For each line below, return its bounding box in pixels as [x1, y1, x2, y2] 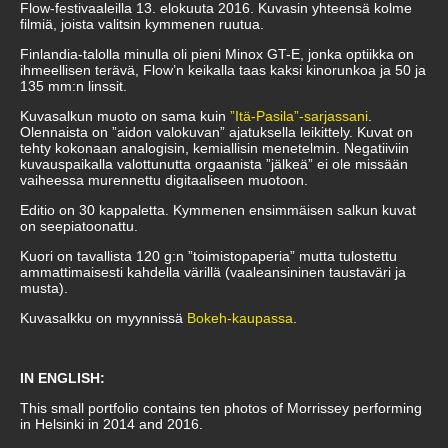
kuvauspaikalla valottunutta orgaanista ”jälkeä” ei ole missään [20, 155, 408, 172]
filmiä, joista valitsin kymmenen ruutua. [20, 15, 264, 32]
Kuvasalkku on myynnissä [20, 309, 187, 326]
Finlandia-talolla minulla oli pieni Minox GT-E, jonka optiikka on [20, 45, 414, 62]
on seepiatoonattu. [20, 217, 138, 234]
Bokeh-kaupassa [187, 309, 293, 326]
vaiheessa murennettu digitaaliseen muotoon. [20, 171, 308, 188]
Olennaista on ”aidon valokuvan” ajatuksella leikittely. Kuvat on [20, 123, 413, 140]
